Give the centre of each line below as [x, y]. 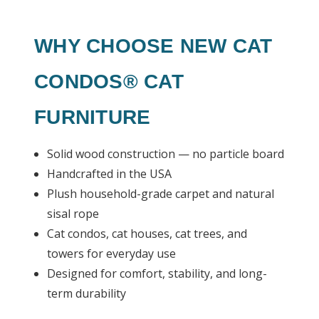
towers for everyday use [112, 253]
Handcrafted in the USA [110, 174]
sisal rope [73, 214]
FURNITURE [93, 117]
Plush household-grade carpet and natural [161, 194]
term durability [87, 293]
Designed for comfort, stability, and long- [157, 273]
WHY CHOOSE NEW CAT [153, 46]
